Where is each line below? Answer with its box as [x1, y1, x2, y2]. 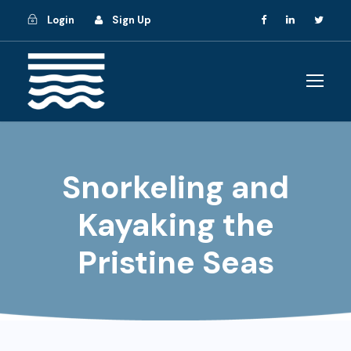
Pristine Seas [77, 242, 274, 284]
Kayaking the [77, 204, 274, 246]
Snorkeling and [62, 167, 289, 208]
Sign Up [112, 13, 151, 27]
